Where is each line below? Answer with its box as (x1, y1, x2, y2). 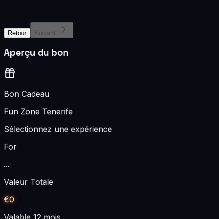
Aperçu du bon (4, 47, 68, 59)
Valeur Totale (4, 177, 53, 187)
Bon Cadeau (4, 89, 49, 99)
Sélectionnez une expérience (4, 124, 112, 134)
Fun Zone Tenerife (4, 107, 73, 117)
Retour (8, 29, 26, 37)
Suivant (34, 29, 56, 37)
